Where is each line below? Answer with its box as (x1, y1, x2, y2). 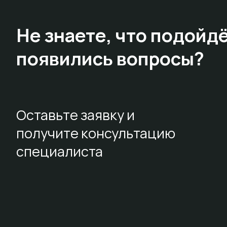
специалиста (16, 142, 103, 161)
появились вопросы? (16, 46, 204, 71)
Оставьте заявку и (16, 105, 135, 125)
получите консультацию (16, 124, 175, 143)
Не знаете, (16, 23, 116, 48)
